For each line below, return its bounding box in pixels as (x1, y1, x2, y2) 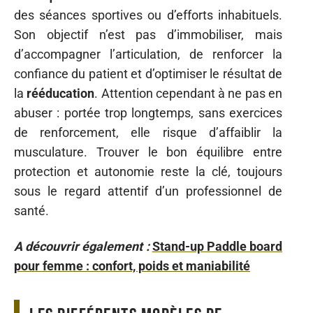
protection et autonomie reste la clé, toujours (14, 164, 282, 179)
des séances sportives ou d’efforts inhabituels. (14, 8, 282, 22)
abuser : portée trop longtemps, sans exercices (14, 105, 282, 120)
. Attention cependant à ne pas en (94, 86, 283, 101)
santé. (14, 203, 49, 218)
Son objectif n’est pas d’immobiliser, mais (14, 27, 282, 42)
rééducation (27, 86, 95, 101)
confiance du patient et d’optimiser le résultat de (14, 66, 282, 81)
